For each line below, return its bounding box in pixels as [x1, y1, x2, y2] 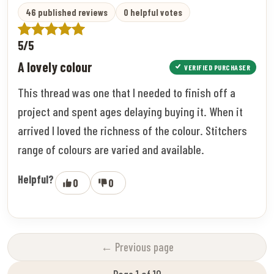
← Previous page [100, 239, 174, 254]
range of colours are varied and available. [18, 141, 204, 157]
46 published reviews [26, 6, 108, 18]
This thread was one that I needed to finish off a [18, 84, 235, 100]
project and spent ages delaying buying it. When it [18, 103, 243, 119]
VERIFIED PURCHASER [184, 62, 250, 72]
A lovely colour [18, 58, 92, 75]
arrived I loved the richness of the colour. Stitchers [18, 122, 247, 138]
